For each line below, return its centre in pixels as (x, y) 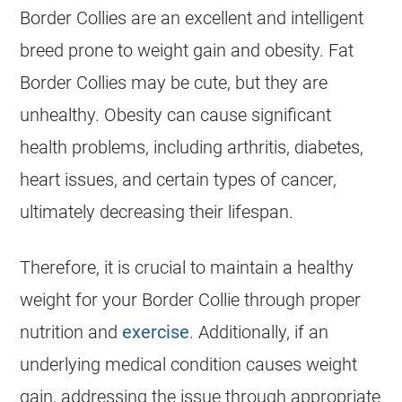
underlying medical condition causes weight (189, 364)
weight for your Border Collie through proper (191, 300)
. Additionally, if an (259, 332)
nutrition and (71, 332)
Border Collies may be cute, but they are (174, 83)
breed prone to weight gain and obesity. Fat (187, 50)
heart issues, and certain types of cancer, (179, 179)
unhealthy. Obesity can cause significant (176, 115)
